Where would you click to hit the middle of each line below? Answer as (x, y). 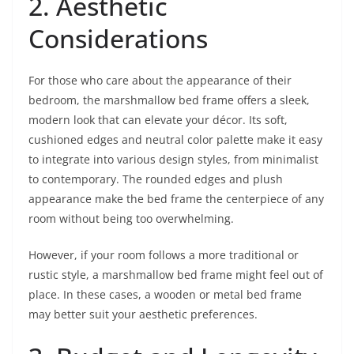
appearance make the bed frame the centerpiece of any (176, 198)
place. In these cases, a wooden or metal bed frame (165, 294)
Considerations (118, 38)
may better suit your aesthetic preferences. (143, 314)
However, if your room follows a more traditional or (164, 254)
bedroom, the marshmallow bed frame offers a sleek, (169, 100)
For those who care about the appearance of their (160, 80)
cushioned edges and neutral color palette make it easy (175, 139)
